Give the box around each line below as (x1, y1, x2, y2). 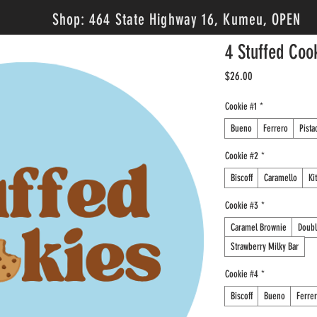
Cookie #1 (225, 100, 257, 113)
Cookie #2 (225, 149, 258, 162)
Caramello (264, 171, 297, 184)
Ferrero (263, 122, 288, 134)
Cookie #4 (225, 267, 258, 280)
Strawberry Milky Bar (231, 240, 299, 253)
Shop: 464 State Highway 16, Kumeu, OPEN (47, 10, 301, 29)
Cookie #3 (225, 199, 258, 212)
